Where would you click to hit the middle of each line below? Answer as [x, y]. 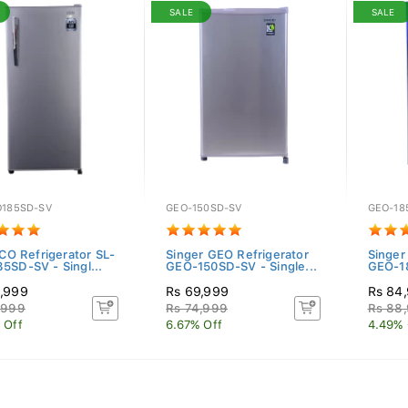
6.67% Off [194, 325]
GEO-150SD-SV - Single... [242, 266]
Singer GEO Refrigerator [237, 255]
